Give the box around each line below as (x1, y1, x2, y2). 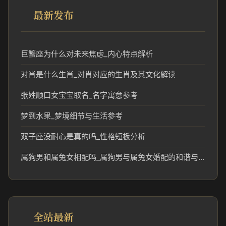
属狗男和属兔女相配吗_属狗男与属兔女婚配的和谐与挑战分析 (198, 152, 204, 162)
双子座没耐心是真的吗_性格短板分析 (21, 132, 145, 141)
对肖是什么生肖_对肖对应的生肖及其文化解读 (21, 70, 176, 79)
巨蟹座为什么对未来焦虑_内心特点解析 (21, 49, 153, 59)
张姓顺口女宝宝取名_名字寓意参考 (21, 90, 138, 100)
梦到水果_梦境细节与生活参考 (21, 111, 123, 121)
